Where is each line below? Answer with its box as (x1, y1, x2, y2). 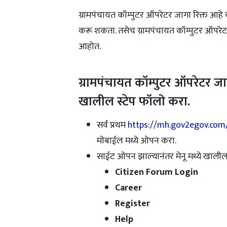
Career (115, 180, 142, 196)
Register (115, 196, 150, 211)
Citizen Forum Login (115, 164, 198, 180)
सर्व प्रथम (96, 117, 128, 133)
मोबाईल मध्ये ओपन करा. (96, 133, 176, 148)
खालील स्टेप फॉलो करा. (78, 91, 190, 112)
